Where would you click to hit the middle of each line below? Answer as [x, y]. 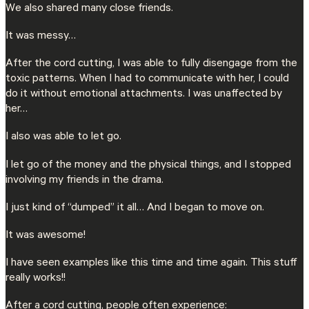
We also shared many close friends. [89, 9]
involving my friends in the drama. [84, 180]
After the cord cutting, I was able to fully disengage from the [151, 64]
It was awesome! [46, 236]
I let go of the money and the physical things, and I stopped [148, 165]
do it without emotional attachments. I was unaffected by [144, 95]
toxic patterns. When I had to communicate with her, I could [147, 80]
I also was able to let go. [63, 138]
